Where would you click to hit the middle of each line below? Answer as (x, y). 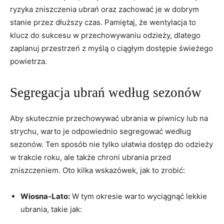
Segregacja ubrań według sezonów (106, 92)
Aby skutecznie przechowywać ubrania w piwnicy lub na (109, 118)
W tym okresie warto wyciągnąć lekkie (138, 196)
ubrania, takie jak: (51, 209)
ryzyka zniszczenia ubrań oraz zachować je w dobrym (104, 9)
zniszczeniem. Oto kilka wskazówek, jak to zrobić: (97, 170)
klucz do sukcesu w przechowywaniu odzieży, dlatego (105, 35)
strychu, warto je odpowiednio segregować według (100, 131)
